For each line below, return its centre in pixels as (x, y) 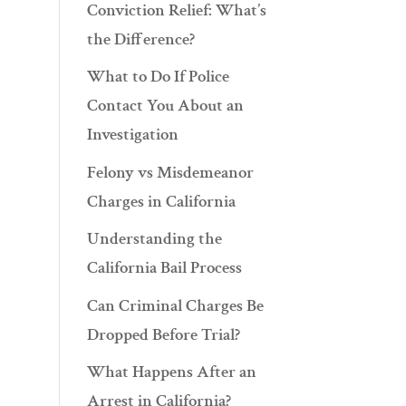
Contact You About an (166, 106)
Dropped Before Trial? (164, 334)
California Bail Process (165, 268)
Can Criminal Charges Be (176, 305)
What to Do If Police (159, 77)
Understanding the (155, 239)
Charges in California (162, 201)
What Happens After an (172, 372)
